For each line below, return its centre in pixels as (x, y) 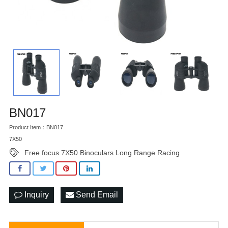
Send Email (96, 194)
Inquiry (36, 194)
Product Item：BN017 (36, 127)
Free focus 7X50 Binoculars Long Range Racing (102, 153)
